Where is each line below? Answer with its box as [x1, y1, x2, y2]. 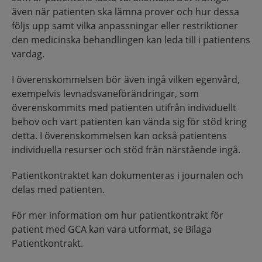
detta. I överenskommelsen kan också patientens [12, 129, 227, 142]
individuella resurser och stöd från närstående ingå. [12, 143, 240, 156]
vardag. [12, 47, 44, 60]
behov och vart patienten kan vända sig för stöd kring [12, 115, 247, 128]
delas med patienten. [12, 182, 105, 196]
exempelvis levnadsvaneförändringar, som [12, 87, 199, 100]
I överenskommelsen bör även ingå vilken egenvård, [12, 73, 240, 86]
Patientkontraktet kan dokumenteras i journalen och [12, 168, 243, 182]
